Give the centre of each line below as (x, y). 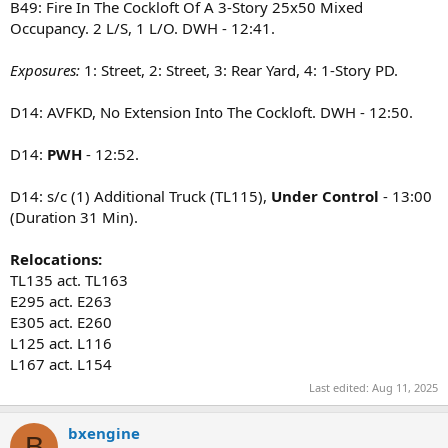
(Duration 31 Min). (74, 216)
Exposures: (47, 69)
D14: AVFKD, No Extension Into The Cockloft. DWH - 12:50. (211, 111)
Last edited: (340, 388)
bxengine (104, 433)
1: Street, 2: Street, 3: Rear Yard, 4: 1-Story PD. (241, 69)
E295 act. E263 (61, 300)
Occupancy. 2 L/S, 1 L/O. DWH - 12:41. (142, 27)
